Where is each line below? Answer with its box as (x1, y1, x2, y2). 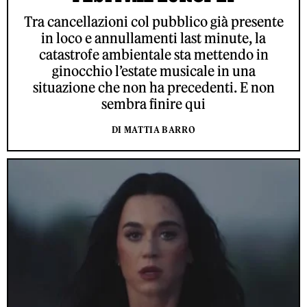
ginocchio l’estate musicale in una (51, 62, 256, 79)
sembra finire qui (101, 95, 206, 112)
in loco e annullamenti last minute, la (41, 29, 266, 47)
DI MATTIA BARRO (111, 123, 196, 136)
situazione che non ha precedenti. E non (32, 78, 275, 96)
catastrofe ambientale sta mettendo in (38, 45, 269, 63)
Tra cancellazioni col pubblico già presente (23, 12, 284, 30)
